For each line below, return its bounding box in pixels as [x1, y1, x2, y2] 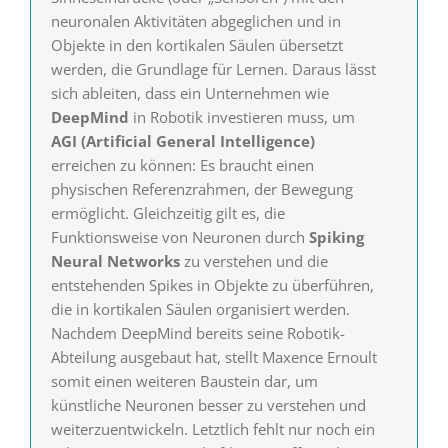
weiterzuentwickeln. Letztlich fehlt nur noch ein [50, 419, 375, 440]
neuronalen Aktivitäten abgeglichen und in [50, 11, 341, 32]
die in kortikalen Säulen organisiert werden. [50, 299, 350, 320]
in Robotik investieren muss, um [128, 107, 355, 128]
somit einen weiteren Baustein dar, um [50, 371, 318, 392]
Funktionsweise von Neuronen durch [50, 227, 309, 248]
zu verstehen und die [179, 251, 328, 272]
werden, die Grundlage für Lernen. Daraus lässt [50, 59, 376, 80]
